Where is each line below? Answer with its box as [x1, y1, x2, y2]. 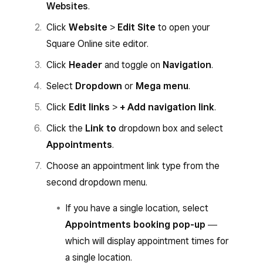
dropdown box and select [116, 123, 223, 134]
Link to [85, 123, 116, 134]
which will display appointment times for [65, 235, 229, 247]
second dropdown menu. [46, 177, 147, 188]
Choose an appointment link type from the [46, 160, 220, 171]
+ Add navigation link [120, 102, 214, 113]
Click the [46, 123, 85, 134]
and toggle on [102, 59, 163, 70]
